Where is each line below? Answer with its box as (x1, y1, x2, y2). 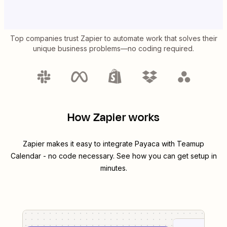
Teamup (177, 139, 204, 148)
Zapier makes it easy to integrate (23, 139, 135, 148)
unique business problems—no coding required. (33, 44, 194, 53)
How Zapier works (67, 109, 160, 126)
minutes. (100, 164, 127, 173)
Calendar (10, 152, 41, 161)
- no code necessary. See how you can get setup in (41, 152, 217, 161)
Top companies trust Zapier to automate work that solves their (10, 34, 217, 43)
